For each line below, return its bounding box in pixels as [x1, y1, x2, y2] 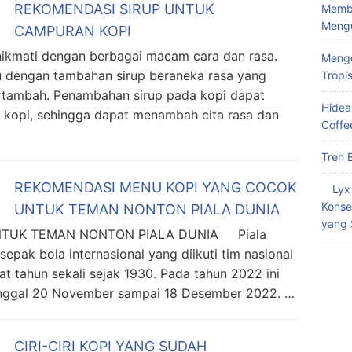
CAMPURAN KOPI [14, 23, 131, 39]
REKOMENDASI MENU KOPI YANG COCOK [14, 179, 297, 196]
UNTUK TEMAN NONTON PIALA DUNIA [14, 201, 280, 218]
